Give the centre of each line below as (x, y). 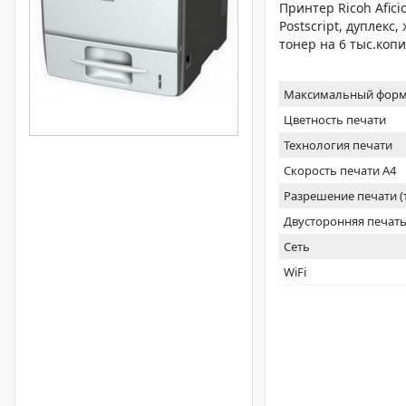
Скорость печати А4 (340, 170)
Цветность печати (335, 120)
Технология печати (338, 145)
